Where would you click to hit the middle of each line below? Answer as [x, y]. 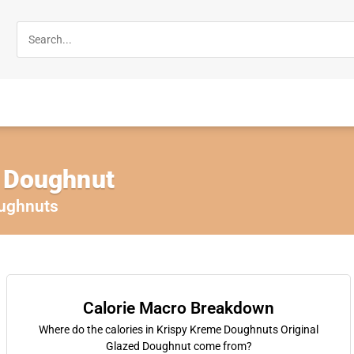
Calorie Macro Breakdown [179, 308]
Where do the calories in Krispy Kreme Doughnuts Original [179, 330]
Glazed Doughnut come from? [179, 346]
